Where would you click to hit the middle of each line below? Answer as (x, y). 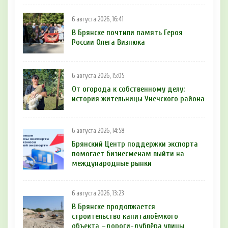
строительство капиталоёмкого (125, 216)
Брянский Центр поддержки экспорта (135, 144)
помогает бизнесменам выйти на (128, 153)
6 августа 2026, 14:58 (98, 131)
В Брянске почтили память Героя (127, 33)
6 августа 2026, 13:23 (98, 193)
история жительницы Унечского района (138, 99)
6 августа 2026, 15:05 (98, 76)
